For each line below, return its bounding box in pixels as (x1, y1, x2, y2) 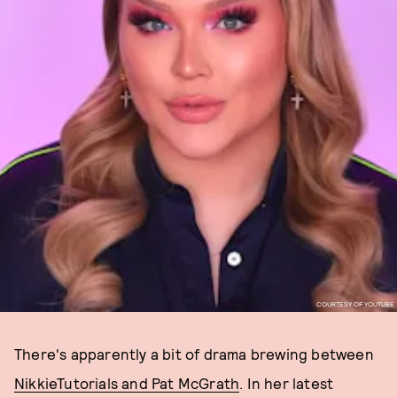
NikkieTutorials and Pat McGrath (14, 374, 240, 392)
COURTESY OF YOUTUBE (315, 299, 394, 308)
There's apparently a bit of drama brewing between (14, 345, 374, 362)
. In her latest (239, 374, 334, 392)
